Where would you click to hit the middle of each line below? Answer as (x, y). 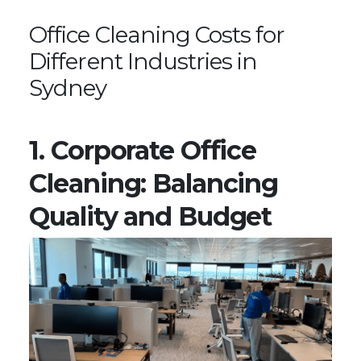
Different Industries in (143, 61)
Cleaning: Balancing (154, 183)
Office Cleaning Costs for (157, 34)
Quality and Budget (151, 216)
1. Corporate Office (143, 150)
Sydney (68, 87)
